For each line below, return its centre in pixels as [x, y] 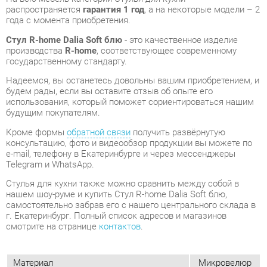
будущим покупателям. [51, 55]
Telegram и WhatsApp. [48, 104]
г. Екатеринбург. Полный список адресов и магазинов [111, 154]
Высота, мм [35, 233]
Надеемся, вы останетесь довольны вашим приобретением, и [127, 24]
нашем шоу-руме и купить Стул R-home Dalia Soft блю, [112, 133]
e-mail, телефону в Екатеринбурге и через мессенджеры [116, 94]
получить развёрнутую [170, 73]
